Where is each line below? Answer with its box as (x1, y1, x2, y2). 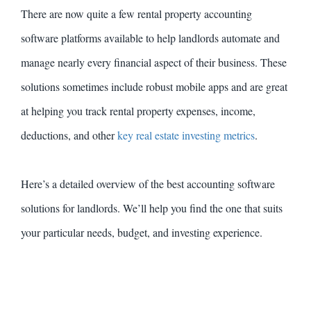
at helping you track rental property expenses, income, (21, 103, 255, 119)
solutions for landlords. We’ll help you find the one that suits (21, 201, 283, 216)
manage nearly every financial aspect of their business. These (21, 55, 287, 70)
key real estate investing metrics (117, 128, 255, 143)
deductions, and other (21, 128, 117, 143)
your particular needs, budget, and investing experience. (21, 225, 262, 240)
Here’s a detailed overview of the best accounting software (21, 176, 275, 192)
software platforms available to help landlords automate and (21, 31, 280, 46)
